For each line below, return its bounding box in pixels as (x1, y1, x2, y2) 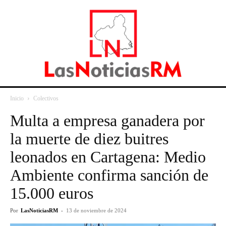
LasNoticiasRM (21, 207, 58, 213)
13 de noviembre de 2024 (66, 207, 127, 213)
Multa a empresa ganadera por (10, 111, 205, 130)
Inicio (10, 95, 24, 102)
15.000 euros (10, 184, 93, 202)
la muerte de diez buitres (10, 130, 168, 148)
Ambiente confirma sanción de (10, 166, 208, 184)
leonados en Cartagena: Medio (10, 148, 206, 166)
